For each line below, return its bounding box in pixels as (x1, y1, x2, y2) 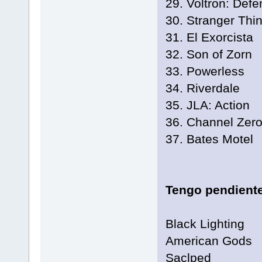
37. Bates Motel (165, 132, 253, 146)
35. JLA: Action (165, 98, 250, 112)
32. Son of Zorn (165, 47, 252, 61)
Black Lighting (165, 217, 244, 231)
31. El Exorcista (165, 30, 253, 44)
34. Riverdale (165, 81, 240, 95)
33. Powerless (165, 64, 244, 78)
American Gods (165, 234, 252, 248)
